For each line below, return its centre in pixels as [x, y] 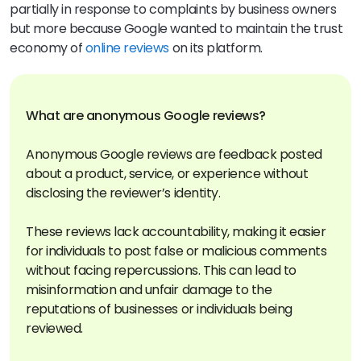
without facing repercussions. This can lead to [161, 270]
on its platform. [216, 48]
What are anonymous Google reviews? [146, 115]
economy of [48, 48]
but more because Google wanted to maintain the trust [176, 28]
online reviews [127, 48]
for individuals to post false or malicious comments [176, 251]
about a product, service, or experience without [167, 173]
